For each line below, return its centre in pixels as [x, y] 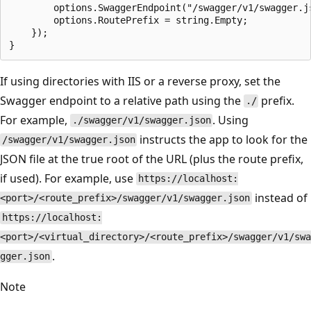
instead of [279, 197]
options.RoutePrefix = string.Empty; [128, 20]
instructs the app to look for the [222, 139]
